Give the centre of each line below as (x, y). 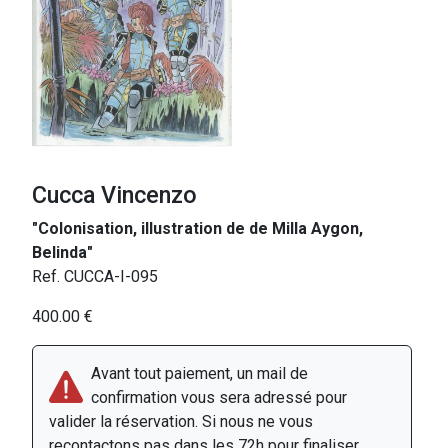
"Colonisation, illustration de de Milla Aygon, (197, 228)
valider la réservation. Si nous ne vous (181, 421)
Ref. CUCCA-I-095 (95, 276)
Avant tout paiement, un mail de (199, 373)
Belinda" (62, 252)
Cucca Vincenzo (114, 194)
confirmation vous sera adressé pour (219, 397)
